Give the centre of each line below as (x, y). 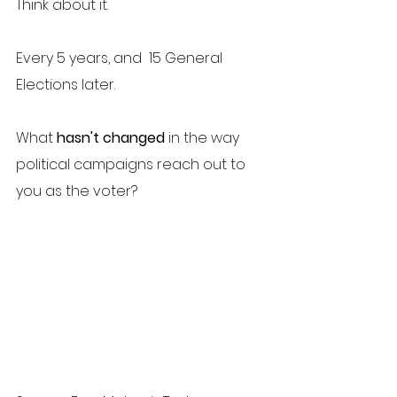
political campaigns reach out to (132, 164)
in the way (204, 138)
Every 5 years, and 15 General (121, 58)
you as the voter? (77, 191)
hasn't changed (111, 138)
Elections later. (67, 85)
